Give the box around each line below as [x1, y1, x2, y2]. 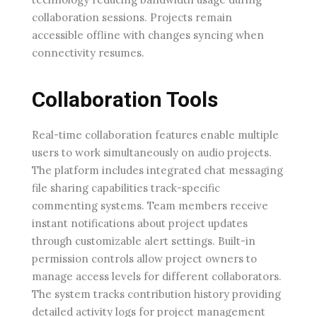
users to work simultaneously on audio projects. [32, 146, 272, 160]
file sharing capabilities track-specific [32, 181, 220, 195]
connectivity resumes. [32, 46, 144, 60]
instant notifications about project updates [32, 217, 248, 231]
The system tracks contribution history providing [32, 287, 281, 301]
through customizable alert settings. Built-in [32, 234, 255, 248]
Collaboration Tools [32, 87, 218, 113]
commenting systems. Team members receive [32, 199, 268, 213]
